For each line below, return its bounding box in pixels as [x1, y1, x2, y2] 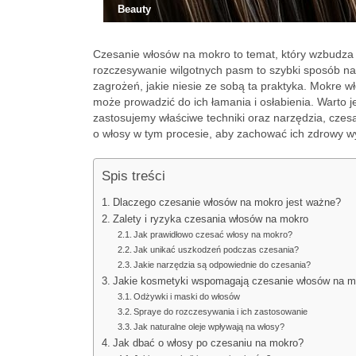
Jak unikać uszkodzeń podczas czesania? [133, 245, 300, 254]
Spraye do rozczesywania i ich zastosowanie [133, 307, 308, 316]
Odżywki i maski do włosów [133, 292, 241, 301]
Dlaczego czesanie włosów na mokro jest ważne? [112, 197, 341, 208]
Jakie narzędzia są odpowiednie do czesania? [133, 260, 311, 269]
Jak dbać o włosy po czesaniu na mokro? [112, 338, 304, 349]
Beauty [117, 3, 151, 15]
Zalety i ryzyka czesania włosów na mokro [112, 214, 308, 225]
